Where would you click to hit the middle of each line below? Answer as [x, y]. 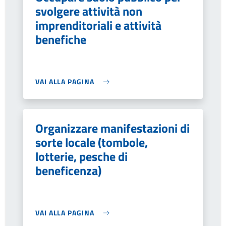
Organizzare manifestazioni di [112, 128]
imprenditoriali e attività [98, 25]
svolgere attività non [89, 11]
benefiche [61, 39]
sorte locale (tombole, [92, 142]
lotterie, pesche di [81, 156]
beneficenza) [68, 171]
